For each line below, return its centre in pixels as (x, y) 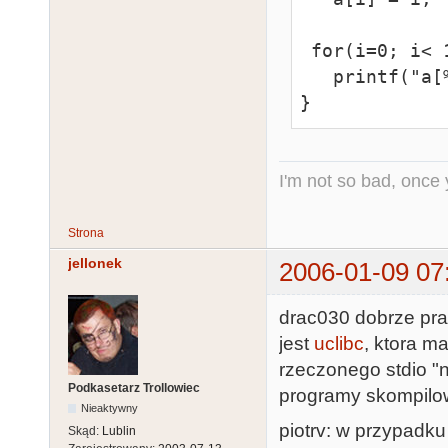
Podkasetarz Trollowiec (134, 388)
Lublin (119, 431)
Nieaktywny (110, 408)
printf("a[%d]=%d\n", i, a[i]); (317, 76)
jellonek (95, 262)
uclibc (339, 344)
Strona (86, 232)
